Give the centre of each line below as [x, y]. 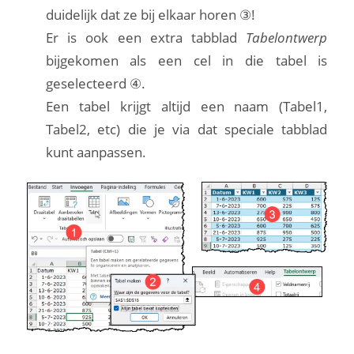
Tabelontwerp [287, 37]
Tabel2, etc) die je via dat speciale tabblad [186, 129]
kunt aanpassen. [96, 152]
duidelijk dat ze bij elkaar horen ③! [150, 14]
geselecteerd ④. [95, 83]
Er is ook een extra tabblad [146, 37]
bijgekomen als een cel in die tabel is [186, 60]
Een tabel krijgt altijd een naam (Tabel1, [186, 106]
